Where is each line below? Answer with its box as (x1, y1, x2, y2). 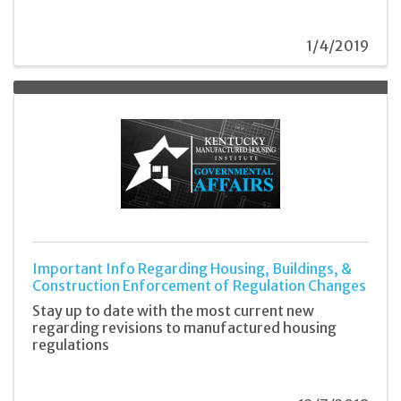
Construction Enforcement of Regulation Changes (32, 277, 366, 295)
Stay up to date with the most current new (32, 301, 314, 320)
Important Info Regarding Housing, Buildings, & (32, 260, 352, 278)
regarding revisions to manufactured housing (32, 318, 337, 337)
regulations (32, 335, 109, 354)
